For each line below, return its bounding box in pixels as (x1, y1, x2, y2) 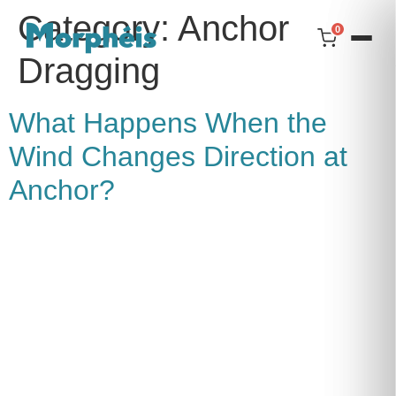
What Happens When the (9, 107, 327, 139)
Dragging (18, 51, 160, 90)
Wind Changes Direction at (9, 141, 347, 172)
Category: (18, 9, 178, 48)
